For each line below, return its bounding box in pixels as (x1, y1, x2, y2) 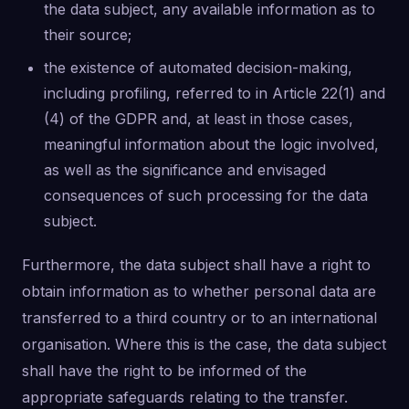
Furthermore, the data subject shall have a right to (22, 256, 371, 274)
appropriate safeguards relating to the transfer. (22, 388, 348, 406)
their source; (44, 26, 131, 44)
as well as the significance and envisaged (44, 161, 326, 179)
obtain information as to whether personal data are (22, 282, 376, 300)
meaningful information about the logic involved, (44, 135, 379, 153)
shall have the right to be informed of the (22, 362, 307, 380)
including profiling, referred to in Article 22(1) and (44, 84, 385, 102)
